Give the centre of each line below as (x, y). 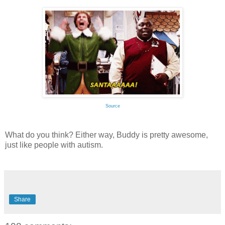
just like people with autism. (54, 145)
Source (113, 106)
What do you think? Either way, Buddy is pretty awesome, (106, 135)
